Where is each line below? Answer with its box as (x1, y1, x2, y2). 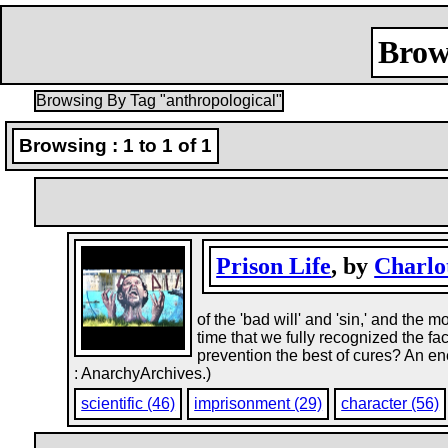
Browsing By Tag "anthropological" (35, 92, 282, 109)
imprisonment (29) (194, 395, 323, 412)
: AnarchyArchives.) (74, 365, 212, 382)
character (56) (341, 395, 440, 412)
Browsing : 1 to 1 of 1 (19, 135, 212, 156)
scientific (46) (81, 395, 176, 412)
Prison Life (216, 253, 332, 279)
